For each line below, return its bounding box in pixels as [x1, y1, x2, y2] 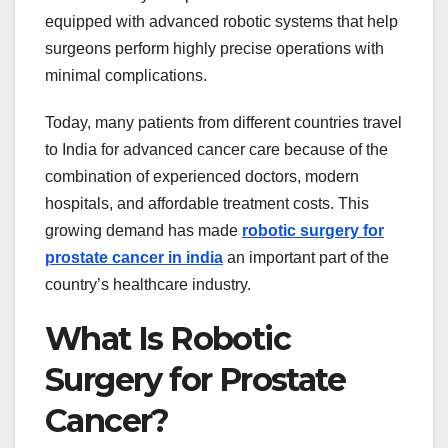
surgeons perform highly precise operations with [45, 40, 384, 58]
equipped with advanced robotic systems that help [45, 13, 398, 31]
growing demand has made [45, 222, 242, 240]
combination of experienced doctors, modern [45, 168, 359, 186]
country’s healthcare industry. [45, 276, 251, 294]
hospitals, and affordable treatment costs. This [45, 195, 369, 213]
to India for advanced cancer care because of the [45, 141, 388, 159]
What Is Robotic [45, 319, 290, 359]
